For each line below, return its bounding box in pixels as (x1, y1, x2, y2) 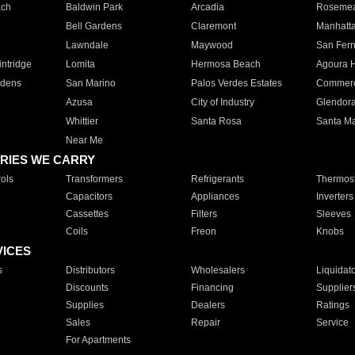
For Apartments (65, 334, 131, 345)
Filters (190, 208, 217, 219)
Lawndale (65, 40, 109, 51)
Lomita (65, 59, 95, 70)
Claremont (190, 21, 236, 32)
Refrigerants (190, 174, 244, 185)
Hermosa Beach (190, 59, 261, 70)
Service (315, 317, 349, 328)
